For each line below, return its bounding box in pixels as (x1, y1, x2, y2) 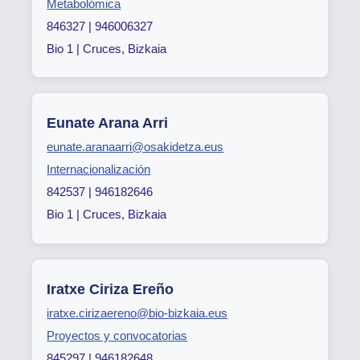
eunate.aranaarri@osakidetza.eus (47, 140, 224, 154)
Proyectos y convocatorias (47, 329, 188, 343)
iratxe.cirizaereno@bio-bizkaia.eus (47, 306, 228, 321)
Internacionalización (47, 162, 151, 177)
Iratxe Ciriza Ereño (47, 281, 174, 298)
